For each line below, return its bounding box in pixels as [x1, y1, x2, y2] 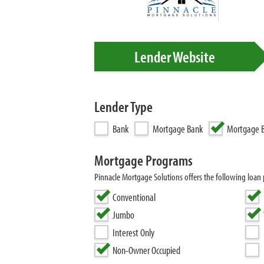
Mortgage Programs [94, 151, 193, 169]
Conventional [113, 190, 156, 204]
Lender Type [94, 97, 153, 115]
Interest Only [113, 226, 154, 239]
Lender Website [134, 47, 215, 67]
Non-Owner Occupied [113, 243, 180, 257]
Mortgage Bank [153, 122, 203, 136]
